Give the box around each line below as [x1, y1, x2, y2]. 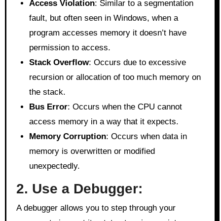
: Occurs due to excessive [88, 57, 186, 67]
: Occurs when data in [106, 131, 187, 141]
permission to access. [29, 42, 110, 52]
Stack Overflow [29, 57, 89, 67]
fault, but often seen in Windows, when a [29, 13, 178, 23]
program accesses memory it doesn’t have [29, 28, 186, 37]
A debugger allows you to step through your [16, 203, 176, 213]
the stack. [29, 87, 66, 97]
